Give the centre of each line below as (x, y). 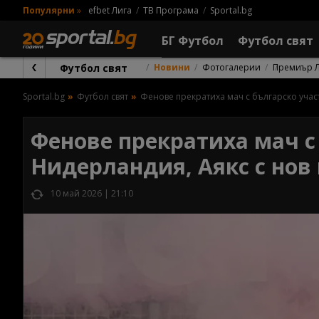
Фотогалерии (231, 67)
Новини (172, 67)
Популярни (49, 10)
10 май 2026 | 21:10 (92, 193)
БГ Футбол (193, 40)
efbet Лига (110, 10)
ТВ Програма (171, 10)
